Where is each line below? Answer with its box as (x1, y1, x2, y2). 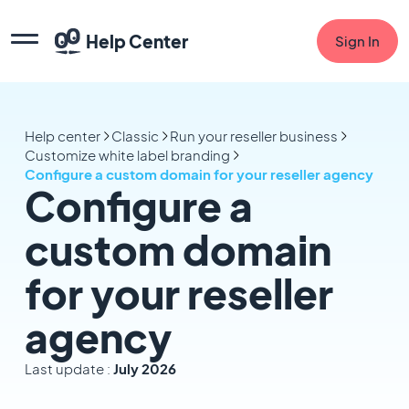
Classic (110, 127, 159, 144)
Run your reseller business (169, 127, 338, 144)
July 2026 (112, 360, 176, 377)
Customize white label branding (24, 146, 230, 163)
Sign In (335, 32, 380, 49)
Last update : (24, 360, 113, 377)
